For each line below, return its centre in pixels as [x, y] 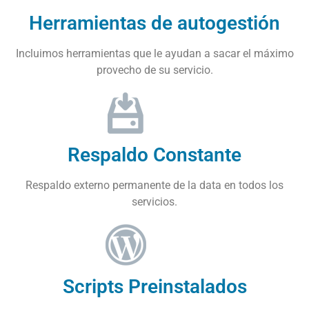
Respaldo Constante [154, 154]
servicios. [154, 201]
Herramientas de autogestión [154, 23]
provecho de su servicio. [154, 70]
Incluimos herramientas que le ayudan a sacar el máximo [154, 53]
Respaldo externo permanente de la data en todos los [154, 185]
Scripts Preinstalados [154, 286]
